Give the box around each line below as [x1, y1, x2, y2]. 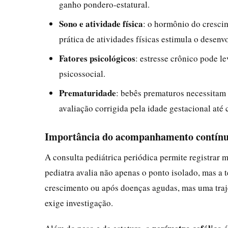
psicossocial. [59, 67, 105, 79]
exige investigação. [45, 196, 113, 209]
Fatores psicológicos [59, 51, 135, 65]
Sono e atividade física [59, 17, 143, 30]
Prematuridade [59, 86, 116, 99]
